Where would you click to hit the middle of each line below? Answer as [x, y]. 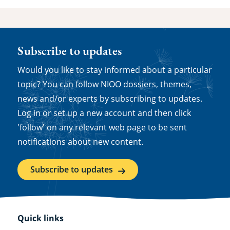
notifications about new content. [80, 142]
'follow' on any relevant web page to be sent [102, 128]
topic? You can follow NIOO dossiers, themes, [104, 84]
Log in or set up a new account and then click [104, 113]
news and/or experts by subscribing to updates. [110, 99]
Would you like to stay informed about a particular [114, 70]
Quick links [40, 218]
